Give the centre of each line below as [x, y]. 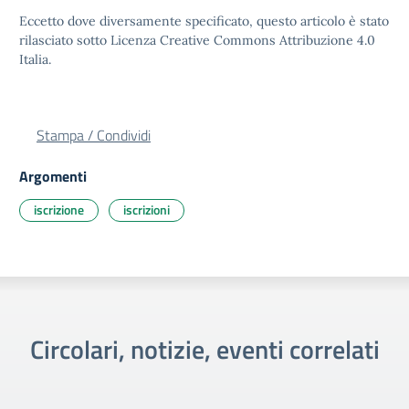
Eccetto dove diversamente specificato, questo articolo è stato [204, 21]
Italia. [35, 59]
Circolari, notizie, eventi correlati [204, 349]
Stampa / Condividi [94, 135]
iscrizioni [147, 210]
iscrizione [59, 210]
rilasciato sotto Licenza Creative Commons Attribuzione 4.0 [197, 40]
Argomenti [53, 176]
